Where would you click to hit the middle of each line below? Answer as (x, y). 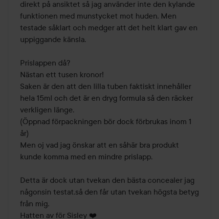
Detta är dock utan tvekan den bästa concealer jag (107, 180)
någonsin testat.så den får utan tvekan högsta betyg (109, 192)
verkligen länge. (47, 110)
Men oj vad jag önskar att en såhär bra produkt (99, 145)
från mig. (35, 204)
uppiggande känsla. (53, 39)
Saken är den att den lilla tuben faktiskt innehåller (106, 86)
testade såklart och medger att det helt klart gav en (109, 28)
